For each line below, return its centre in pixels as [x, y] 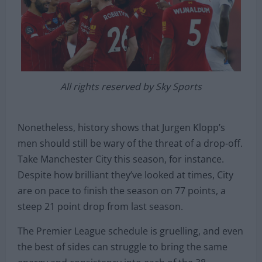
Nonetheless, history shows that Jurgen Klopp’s [121, 128]
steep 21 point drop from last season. [100, 207]
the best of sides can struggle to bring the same [123, 247]
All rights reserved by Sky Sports [131, 87]
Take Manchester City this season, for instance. [121, 159]
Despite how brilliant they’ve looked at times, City [125, 175]
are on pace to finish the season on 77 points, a [122, 191]
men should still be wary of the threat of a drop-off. [130, 144]
